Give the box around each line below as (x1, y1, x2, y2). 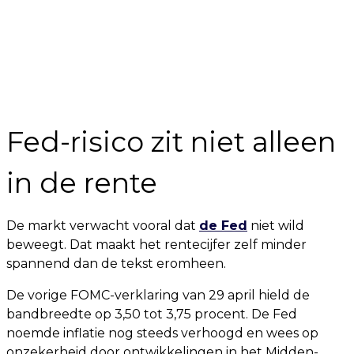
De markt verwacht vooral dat (6, 218, 199, 233)
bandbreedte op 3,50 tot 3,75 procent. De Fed (6, 307, 297, 322)
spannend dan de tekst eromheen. (6, 256, 226, 271)
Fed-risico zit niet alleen (6, 125, 336, 159)
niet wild (247, 218, 304, 233)
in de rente (6, 166, 157, 200)
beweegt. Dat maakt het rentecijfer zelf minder (6, 237, 307, 252)
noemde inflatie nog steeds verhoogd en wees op (6, 326, 318, 341)
